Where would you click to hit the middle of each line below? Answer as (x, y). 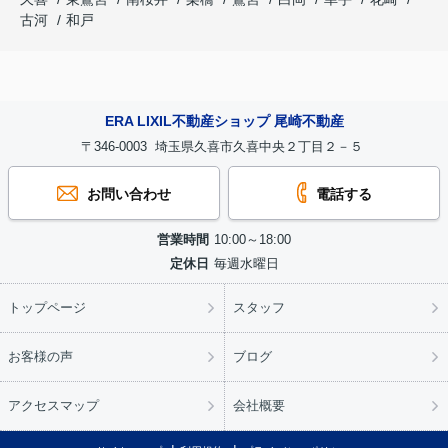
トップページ (47, 308)
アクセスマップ (53, 406)
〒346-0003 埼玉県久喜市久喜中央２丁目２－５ (224, 147)
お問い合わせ (126, 194)
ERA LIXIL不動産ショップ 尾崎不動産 (224, 121)
